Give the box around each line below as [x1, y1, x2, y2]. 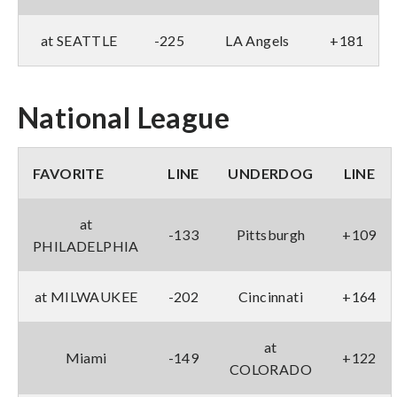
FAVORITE [33, 164, 105, 182]
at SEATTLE [40, 31, 118, 49]
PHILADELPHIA [33, 237, 139, 254]
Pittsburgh [236, 225, 306, 243]
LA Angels [225, 31, 290, 49]
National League [18, 99, 230, 135]
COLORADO [229, 360, 313, 378]
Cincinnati [238, 287, 303, 305]
